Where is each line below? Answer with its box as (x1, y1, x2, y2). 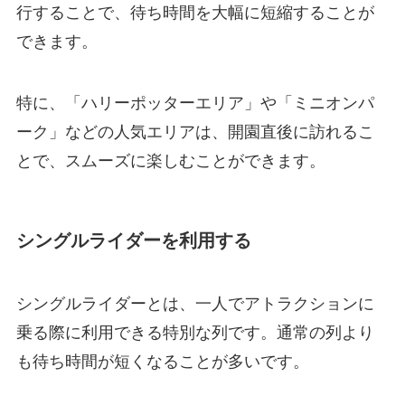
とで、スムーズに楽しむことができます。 (15, 152, 325, 171)
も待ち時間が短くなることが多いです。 (15, 352, 309, 371)
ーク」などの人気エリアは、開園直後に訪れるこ (15, 123, 374, 142)
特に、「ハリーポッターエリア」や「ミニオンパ (15, 94, 374, 113)
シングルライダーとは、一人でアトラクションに (15, 294, 374, 313)
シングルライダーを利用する (15, 231, 251, 251)
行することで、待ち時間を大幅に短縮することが (15, 4, 374, 23)
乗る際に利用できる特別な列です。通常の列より (15, 323, 374, 342)
